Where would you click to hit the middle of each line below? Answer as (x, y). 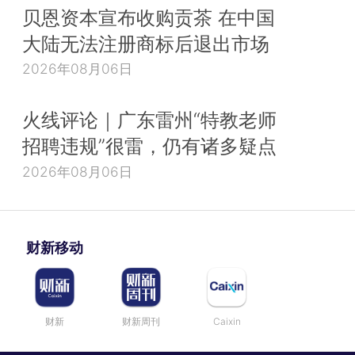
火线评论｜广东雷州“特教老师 (149, 120)
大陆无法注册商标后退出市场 (146, 43)
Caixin (227, 322)
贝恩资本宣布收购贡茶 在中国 (149, 17)
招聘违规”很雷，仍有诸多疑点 (149, 146)
